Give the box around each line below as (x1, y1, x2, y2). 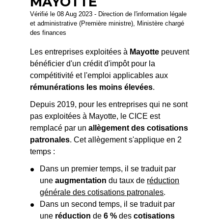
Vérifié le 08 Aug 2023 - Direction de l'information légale (30, 10, 187, 18)
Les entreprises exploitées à (30, 47, 130, 56)
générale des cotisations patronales (40, 188, 164, 196)
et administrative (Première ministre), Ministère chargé (30, 20, 185, 27)
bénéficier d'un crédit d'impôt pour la (30, 59, 156, 68)
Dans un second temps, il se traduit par (40, 199, 175, 208)
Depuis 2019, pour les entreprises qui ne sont (30, 100, 188, 109)
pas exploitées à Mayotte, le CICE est (30, 111, 161, 120)
